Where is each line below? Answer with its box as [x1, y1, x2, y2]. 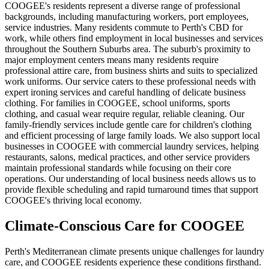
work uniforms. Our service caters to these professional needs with [5, 76, 256, 87]
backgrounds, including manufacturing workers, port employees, [5, 11, 249, 22]
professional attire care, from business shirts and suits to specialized [5, 65, 258, 76]
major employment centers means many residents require [5, 55, 219, 65]
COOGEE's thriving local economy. [5, 195, 142, 206]
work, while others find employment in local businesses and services [5, 33, 263, 44]
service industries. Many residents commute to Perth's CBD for [5, 22, 243, 33]
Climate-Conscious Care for [5, 218, 181, 234]
